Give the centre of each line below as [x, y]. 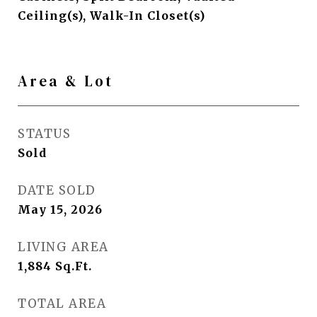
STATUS [44, 134]
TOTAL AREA [62, 304]
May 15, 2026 [60, 209]
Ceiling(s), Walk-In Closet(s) [111, 16]
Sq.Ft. [74, 266]
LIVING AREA [63, 247]
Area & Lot [65, 81]
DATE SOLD [57, 190]
